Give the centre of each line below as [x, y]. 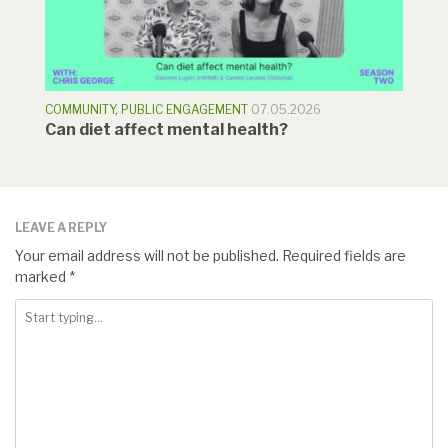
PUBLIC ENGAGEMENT [184, 110]
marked [42, 277]
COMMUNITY [80, 110]
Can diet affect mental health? [166, 130]
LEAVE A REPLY [61, 228]
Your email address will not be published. [147, 256]
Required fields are [342, 256]
